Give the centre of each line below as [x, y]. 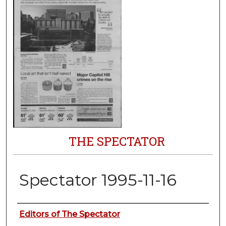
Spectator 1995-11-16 [98, 180]
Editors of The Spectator [69, 214]
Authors [40, 213]
